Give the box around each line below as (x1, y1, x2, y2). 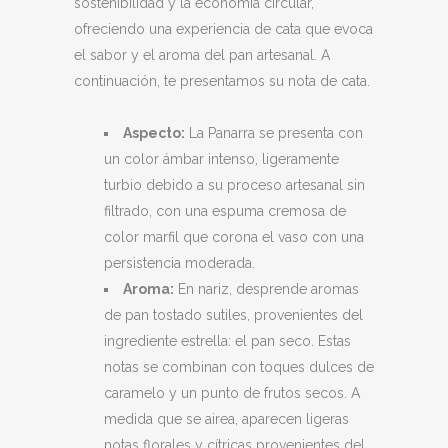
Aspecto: (123, 125, 185, 141)
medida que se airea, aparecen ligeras (104, 411, 349, 427)
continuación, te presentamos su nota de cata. (74, 73, 370, 89)
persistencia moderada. (104, 255, 255, 271)
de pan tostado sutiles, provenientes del (104, 307, 363, 323)
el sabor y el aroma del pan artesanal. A (74, 47, 330, 63)
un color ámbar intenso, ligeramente (104, 151, 339, 167)
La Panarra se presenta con (185, 125, 363, 141)
